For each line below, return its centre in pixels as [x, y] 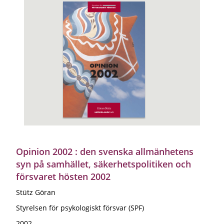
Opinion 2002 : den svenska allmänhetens [105, 151]
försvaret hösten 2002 [63, 176]
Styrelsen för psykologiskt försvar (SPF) [80, 207]
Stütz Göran [36, 192]
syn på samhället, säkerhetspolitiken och [103, 164]
